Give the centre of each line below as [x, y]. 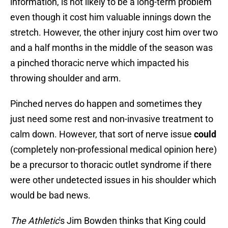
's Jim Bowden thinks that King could [132, 221]
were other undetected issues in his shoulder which [113, 180]
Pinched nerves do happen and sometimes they [106, 104]
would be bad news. [50, 195]
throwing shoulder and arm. [66, 78]
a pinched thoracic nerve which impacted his [99, 63]
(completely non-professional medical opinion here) [113, 150]
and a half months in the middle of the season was [111, 48]
